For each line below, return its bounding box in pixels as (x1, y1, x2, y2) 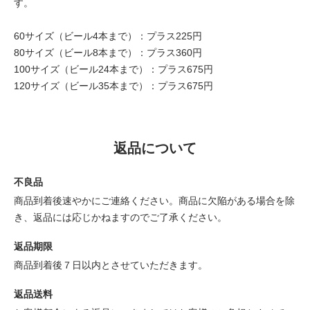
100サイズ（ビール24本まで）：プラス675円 (14, 64, 213, 75)
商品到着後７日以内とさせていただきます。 (14, 259, 208, 271)
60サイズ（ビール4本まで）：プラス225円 (14, 30, 202, 42)
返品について (113, 140, 197, 156)
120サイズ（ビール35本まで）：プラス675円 (14, 80, 213, 91)
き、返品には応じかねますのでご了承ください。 (14, 212, 227, 223)
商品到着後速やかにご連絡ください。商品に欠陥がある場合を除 (14, 195, 295, 206)
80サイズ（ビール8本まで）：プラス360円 (14, 47, 202, 58)
